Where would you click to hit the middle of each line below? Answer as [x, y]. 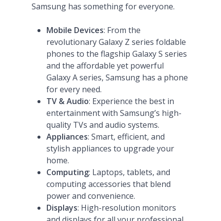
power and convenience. [91, 196]
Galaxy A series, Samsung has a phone [117, 77]
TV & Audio [68, 101]
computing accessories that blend [109, 184]
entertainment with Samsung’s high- [114, 113]
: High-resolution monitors [127, 208]
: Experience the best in [131, 101]
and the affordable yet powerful [105, 66]
